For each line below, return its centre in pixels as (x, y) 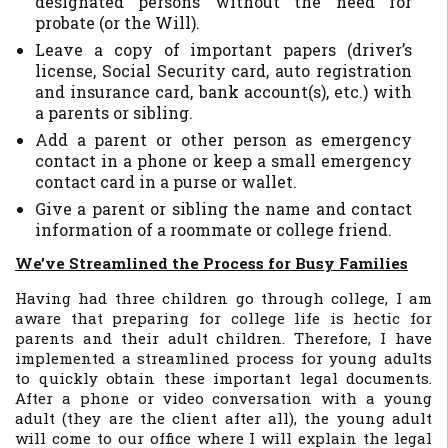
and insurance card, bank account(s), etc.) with (223, 91)
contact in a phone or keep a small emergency (223, 160)
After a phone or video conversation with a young (223, 398)
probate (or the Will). (117, 22)
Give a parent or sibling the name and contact (223, 208)
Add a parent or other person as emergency (223, 139)
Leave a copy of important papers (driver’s (223, 49)
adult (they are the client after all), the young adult (223, 418)
